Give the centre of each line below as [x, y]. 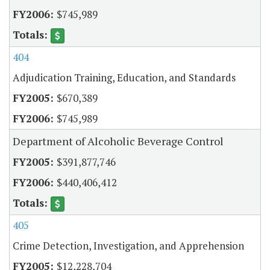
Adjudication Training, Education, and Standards [124, 78]
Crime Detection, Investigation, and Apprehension [128, 246]
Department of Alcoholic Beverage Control [118, 141]
